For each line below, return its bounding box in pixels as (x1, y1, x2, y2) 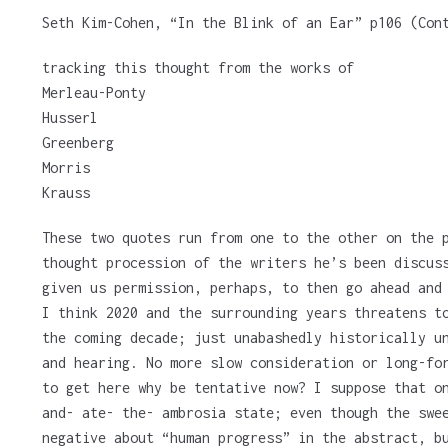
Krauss (41, 184, 90, 202)
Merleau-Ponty (41, 84, 146, 102)
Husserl (41, 109, 98, 127)
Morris (41, 159, 90, 177)
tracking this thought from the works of (41, 59, 354, 77)
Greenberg (41, 134, 114, 152)
